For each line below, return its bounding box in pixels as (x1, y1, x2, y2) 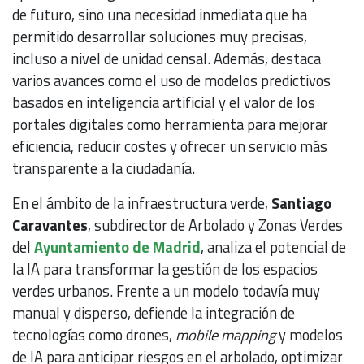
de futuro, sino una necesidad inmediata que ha (12, 3, 307, 27)
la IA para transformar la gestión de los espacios (12, 258, 318, 281)
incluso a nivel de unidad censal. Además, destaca (12, 47, 321, 71)
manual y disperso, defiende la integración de (12, 301, 295, 325)
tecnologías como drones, (12, 323, 175, 347)
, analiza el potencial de (201, 236, 346, 259)
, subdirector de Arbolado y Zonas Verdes (88, 214, 343, 237)
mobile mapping (175, 323, 275, 347)
